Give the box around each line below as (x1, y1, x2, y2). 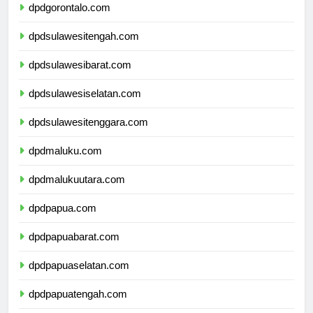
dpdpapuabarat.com (29, 243, 119, 256)
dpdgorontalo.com (29, 14, 110, 27)
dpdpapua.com (29, 214, 96, 227)
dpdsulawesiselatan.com (29, 100, 141, 112)
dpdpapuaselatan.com (29, 272, 129, 284)
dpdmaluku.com (29, 157, 102, 170)
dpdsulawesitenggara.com (29, 129, 148, 141)
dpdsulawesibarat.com (29, 71, 131, 84)
